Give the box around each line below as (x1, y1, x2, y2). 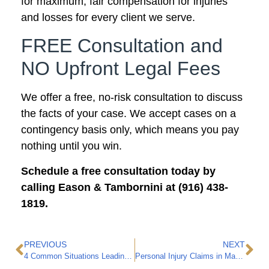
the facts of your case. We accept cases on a (21, 107, 236, 120)
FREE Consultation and (21, 35, 223, 57)
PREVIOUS (24, 240, 67, 250)
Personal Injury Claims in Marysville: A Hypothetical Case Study (235, 252, 243, 261)
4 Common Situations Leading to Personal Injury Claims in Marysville (124, 252, 132, 261)
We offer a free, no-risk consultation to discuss (21, 91, 243, 104)
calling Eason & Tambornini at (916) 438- (21, 181, 228, 193)
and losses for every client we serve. (21, 11, 195, 23)
